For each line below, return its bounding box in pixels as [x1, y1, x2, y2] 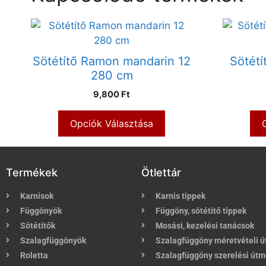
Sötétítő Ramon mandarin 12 [33, 53, 191, 68]
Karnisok [20, 191, 53, 201]
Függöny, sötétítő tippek [156, 205, 246, 216]
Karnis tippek [156, 191, 205, 201]
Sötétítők [20, 220, 55, 230]
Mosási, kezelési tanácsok [156, 220, 254, 230]
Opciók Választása [70, 117, 154, 129]
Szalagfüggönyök [20, 235, 86, 245]
